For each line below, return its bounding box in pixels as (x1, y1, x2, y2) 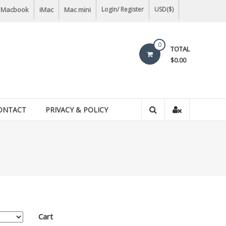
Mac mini (64, 5, 91, 14)
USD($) (154, 5, 174, 14)
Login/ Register (101, 5, 144, 14)
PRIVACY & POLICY (45, 105, 108, 115)
